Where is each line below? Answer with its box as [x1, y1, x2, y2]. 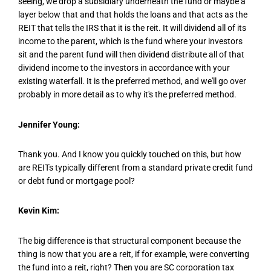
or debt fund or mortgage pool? [18, 176, 135, 186]
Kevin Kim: [18, 206, 59, 216]
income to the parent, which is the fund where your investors [18, 36, 243, 47]
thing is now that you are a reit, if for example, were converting [18, 249, 249, 259]
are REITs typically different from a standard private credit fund [18, 163, 253, 172]
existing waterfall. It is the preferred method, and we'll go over [18, 76, 246, 87]
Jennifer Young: [18, 119, 80, 129]
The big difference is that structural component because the [18, 235, 241, 246]
